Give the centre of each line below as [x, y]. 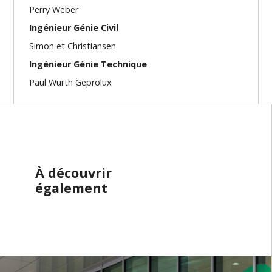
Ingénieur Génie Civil [74, 28]
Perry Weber [54, 10]
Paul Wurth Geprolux [71, 83]
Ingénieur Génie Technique [88, 64]
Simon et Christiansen [73, 46]
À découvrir [74, 173]
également [72, 188]
